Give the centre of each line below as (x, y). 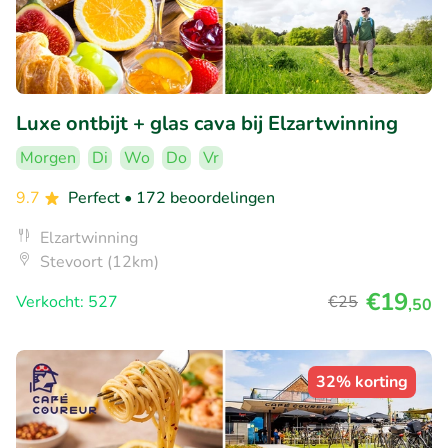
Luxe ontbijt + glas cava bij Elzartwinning (207, 124)
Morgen (48, 158)
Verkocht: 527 (67, 302)
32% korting (362, 382)
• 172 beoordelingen (199, 198)
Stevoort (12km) (99, 262)
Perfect (96, 198)
